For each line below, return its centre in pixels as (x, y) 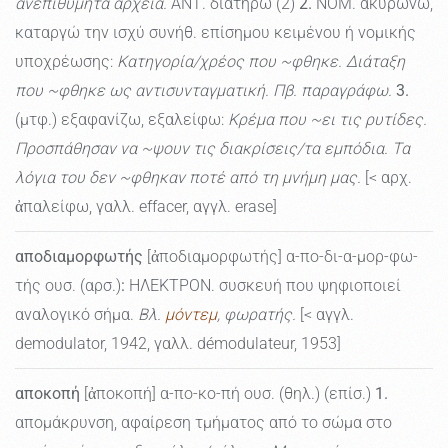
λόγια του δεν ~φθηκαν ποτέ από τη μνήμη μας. (188, 178)
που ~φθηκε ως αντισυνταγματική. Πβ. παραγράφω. (203, 91)
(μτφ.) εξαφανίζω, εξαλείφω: (121, 120)
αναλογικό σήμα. (76, 315)
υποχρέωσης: (66, 62)
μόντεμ (191, 315)
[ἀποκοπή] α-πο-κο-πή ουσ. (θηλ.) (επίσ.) (227, 394)
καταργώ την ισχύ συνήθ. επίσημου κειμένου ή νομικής (215, 33)
